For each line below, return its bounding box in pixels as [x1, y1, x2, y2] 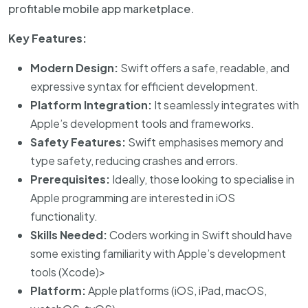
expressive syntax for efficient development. [30, 79, 258, 93]
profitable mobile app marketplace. [8, 1, 194, 16]
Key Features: [8, 31, 87, 45]
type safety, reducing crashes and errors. [30, 153, 239, 168]
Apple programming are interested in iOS [30, 190, 235, 205]
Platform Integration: [30, 98, 152, 112]
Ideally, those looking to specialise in [110, 172, 294, 186]
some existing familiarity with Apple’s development [30, 246, 286, 261]
